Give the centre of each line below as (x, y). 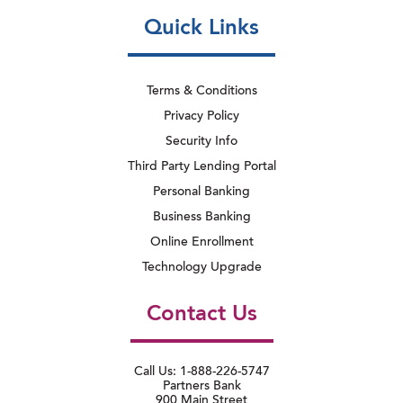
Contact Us (201, 315)
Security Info (201, 143)
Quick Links (201, 29)
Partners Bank (201, 387)
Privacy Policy (201, 117)
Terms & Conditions (201, 92)
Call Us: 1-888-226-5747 (201, 373)
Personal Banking (201, 193)
